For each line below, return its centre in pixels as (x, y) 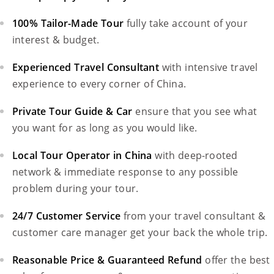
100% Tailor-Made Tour (68, 23)
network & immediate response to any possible (125, 172)
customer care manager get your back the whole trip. (140, 232)
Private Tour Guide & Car (72, 111)
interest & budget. (56, 40)
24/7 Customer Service (66, 216)
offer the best (238, 260)
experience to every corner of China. (99, 84)
